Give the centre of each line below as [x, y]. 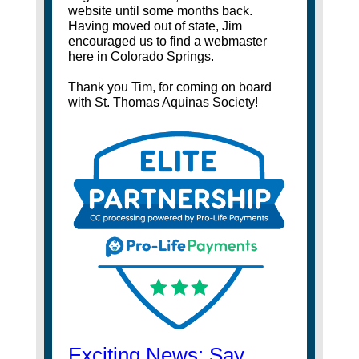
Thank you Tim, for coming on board [169, 87]
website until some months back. [160, 11]
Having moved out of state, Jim [155, 26]
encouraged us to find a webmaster [167, 42]
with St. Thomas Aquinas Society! [163, 103]
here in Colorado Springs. [141, 57]
